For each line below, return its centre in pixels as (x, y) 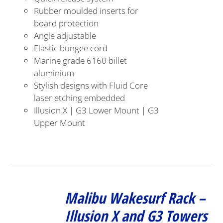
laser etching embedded (80, 98)
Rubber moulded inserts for (86, 11)
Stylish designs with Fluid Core (91, 85)
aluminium (54, 73)
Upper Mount (60, 123)
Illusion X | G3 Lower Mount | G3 (97, 110)
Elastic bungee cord (71, 48)
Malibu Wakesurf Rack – (135, 198)
